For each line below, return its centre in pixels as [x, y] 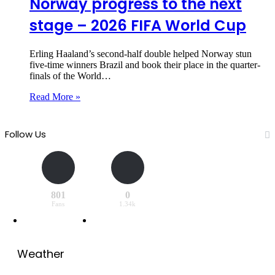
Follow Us [25, 134]
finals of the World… [70, 76]
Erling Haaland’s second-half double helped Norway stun [141, 53]
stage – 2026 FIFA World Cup [138, 25]
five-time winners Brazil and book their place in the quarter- [145, 64]
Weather [41, 254]
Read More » [55, 96]
